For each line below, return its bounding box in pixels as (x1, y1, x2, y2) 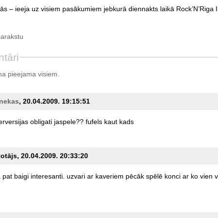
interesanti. (30, 172, 65, 180)
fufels (85, 117, 102, 126)
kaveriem (95, 172, 124, 180)
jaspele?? (54, 117, 84, 126)
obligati (30, 117, 52, 126)
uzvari (66, 172, 85, 180)
